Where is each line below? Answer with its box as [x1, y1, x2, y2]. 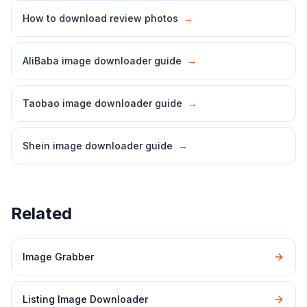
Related [11, 204, 72, 223]
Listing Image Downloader [23, 293, 148, 305]
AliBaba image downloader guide [23, 55, 182, 66]
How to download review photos [23, 12, 178, 24]
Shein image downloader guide [23, 140, 173, 151]
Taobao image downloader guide [23, 97, 182, 109]
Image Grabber [23, 251, 94, 262]
